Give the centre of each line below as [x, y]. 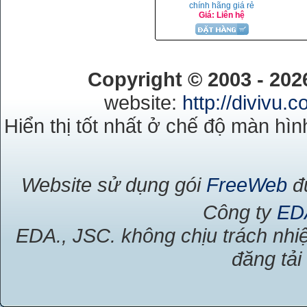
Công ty [240, 212]
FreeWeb [246, 184]
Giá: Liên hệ [222, 15]
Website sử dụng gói [113, 184]
